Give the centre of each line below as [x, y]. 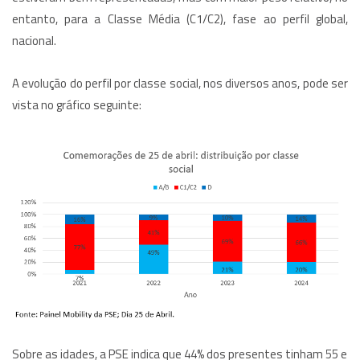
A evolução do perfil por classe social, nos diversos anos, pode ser [180, 83]
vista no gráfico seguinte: [77, 104]
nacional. [34, 41]
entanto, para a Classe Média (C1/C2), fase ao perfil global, [180, 19]
